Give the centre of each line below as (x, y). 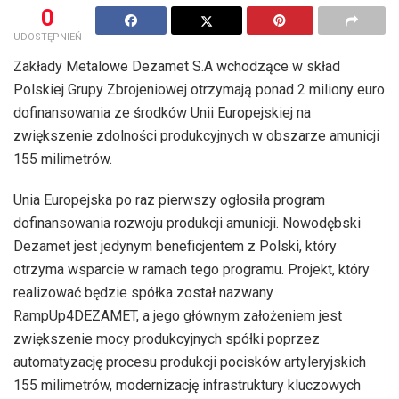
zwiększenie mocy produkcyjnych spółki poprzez (167, 338)
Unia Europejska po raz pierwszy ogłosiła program (169, 199)
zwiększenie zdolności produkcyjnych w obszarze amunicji (196, 135)
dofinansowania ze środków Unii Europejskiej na (162, 112)
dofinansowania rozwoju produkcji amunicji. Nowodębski (187, 223)
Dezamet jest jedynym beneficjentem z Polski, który (175, 246)
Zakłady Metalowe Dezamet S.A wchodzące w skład (177, 66)
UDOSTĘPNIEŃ (48, 37)
